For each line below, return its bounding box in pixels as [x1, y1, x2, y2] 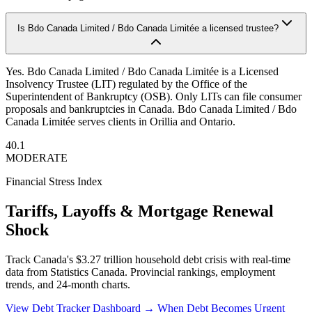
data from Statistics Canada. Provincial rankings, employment [6, 265, 275, 278]
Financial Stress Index [6, 175, 102, 187]
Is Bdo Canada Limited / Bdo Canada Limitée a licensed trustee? [17, 23, 279, 33]
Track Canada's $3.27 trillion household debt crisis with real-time [6, 253, 290, 265]
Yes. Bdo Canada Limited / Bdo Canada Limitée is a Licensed [6, 65, 279, 77]
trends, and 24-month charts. [6, 278, 130, 290]
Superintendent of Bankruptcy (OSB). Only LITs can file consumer [6, 91, 302, 102]
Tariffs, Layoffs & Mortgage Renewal [6, 201, 274, 220]
